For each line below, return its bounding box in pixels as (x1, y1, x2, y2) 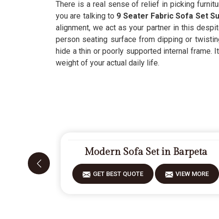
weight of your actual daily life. (56, 58, 159, 67)
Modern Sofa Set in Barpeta (84, 146, 207, 158)
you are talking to (56, 11, 117, 21)
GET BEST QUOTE (93, 170, 144, 177)
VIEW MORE (175, 170, 209, 177)
